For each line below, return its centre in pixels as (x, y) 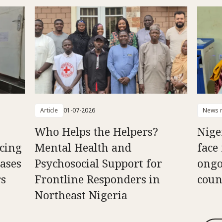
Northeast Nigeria (81, 195)
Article (49, 111)
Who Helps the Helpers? (96, 132)
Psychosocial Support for (98, 163)
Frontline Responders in (97, 179)
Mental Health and (83, 147)
